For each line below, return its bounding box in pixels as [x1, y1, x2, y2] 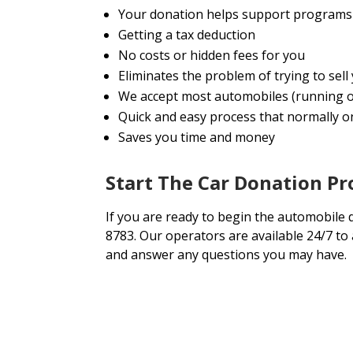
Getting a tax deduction [118, 26, 256, 44]
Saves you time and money [118, 128, 276, 147]
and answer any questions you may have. [106, 246, 347, 264]
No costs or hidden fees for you [118, 46, 306, 65]
